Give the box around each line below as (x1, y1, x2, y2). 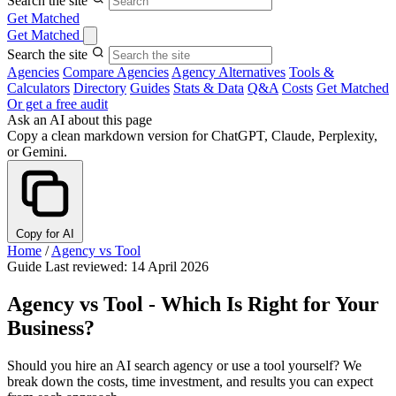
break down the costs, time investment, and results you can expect (7, 373, 373, 389)
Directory (73, 80, 126, 95)
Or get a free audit (7, 96, 108, 111)
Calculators (7, 80, 70, 95)
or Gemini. (7, 144, 67, 159)
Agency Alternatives (171, 65, 286, 80)
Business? (7, 316, 95, 339)
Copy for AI (16, 227, 74, 240)
